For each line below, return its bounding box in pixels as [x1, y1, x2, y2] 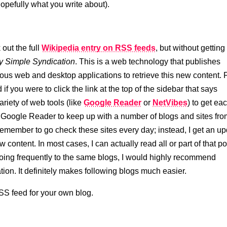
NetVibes [153, 98, 188, 107]
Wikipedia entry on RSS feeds [42, 44, 156, 52]
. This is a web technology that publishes [75, 57, 221, 66]
